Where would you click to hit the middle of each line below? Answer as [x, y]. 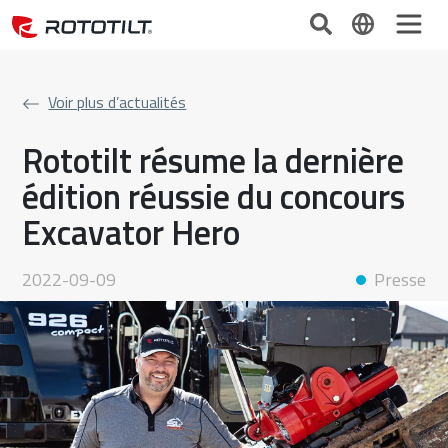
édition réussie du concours [214, 196]
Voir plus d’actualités [117, 102]
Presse [399, 279]
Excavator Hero [131, 232]
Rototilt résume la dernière [213, 160]
